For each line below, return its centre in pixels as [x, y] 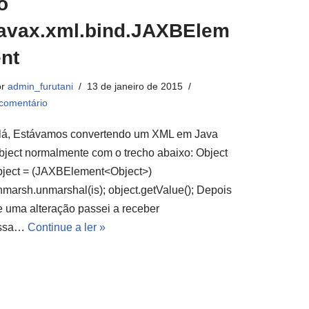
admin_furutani [40, 86]
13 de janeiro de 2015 [135, 86]
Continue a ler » [67, 227]
